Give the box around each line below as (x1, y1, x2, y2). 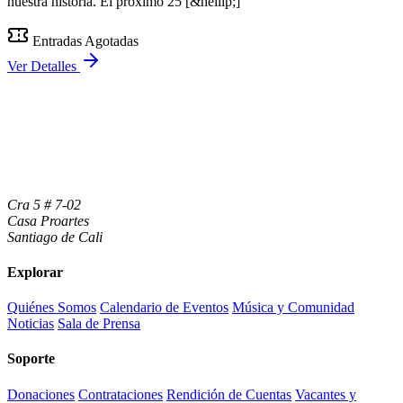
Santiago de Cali (7, 228, 103, 245)
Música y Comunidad (232, 300, 354, 316)
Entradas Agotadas (29, 32, 139, 49)
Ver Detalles (7, 58, 80, 74)
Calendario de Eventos (100, 300, 228, 316)
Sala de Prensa (58, 316, 140, 332)
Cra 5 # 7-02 (7, 196, 81, 212)
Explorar (7, 264, 63, 280)
